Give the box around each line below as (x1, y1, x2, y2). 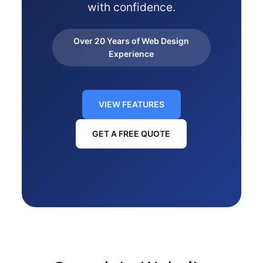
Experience (109, 49, 154, 59)
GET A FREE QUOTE (92, 129, 171, 139)
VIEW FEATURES (98, 99, 164, 110)
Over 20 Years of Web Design (73, 36, 190, 46)
